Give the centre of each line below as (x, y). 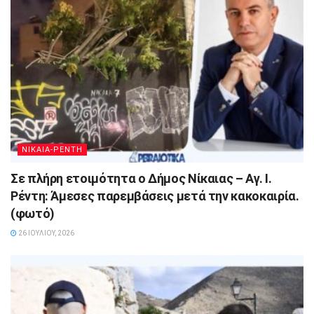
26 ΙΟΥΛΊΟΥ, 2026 (46, 233)
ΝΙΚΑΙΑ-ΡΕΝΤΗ (52, 149)
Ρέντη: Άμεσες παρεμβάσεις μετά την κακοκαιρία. (155, 196)
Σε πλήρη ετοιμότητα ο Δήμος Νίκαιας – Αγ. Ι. (141, 178)
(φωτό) (33, 213)
